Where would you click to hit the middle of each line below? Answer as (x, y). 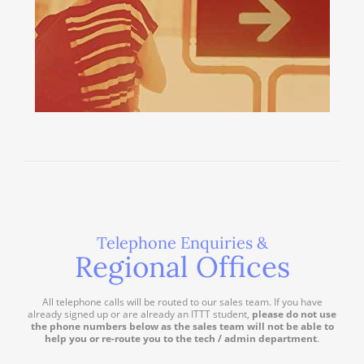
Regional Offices (182, 266)
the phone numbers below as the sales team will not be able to (182, 326)
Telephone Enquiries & (182, 242)
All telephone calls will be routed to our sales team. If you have (182, 301)
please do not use (294, 314)
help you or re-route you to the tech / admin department (181, 338)
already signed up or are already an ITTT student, (140, 314)
